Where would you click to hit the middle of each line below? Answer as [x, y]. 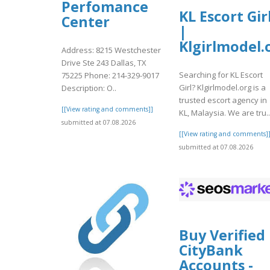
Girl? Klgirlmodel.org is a [222, 87]
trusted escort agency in [223, 100]
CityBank [211, 250]
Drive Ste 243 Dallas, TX [104, 62]
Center [86, 22]
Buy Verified [222, 235]
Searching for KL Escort [221, 74]
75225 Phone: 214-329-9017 [110, 75]
